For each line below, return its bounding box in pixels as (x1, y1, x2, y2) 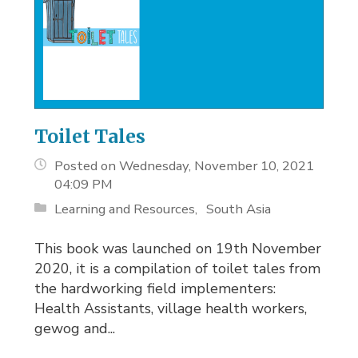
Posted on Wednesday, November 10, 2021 (54, 156, 315, 175)
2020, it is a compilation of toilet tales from (34, 258, 321, 278)
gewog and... (34, 318, 116, 338)
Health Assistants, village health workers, (34, 298, 308, 318)
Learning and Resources (54, 199, 196, 218)
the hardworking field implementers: (34, 278, 276, 298)
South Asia (206, 199, 272, 218)
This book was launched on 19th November (34, 238, 322, 258)
